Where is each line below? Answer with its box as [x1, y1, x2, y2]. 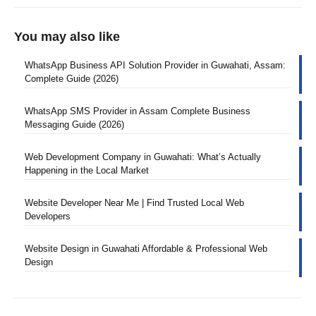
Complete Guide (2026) [25, 73, 119, 85]
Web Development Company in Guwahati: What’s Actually [25, 152, 261, 163]
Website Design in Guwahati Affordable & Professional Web [25, 243, 267, 255]
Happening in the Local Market [25, 165, 149, 176]
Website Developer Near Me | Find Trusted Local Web [25, 197, 244, 209]
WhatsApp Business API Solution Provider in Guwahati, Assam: [25, 60, 286, 71]
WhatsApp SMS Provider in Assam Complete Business [25, 106, 250, 117]
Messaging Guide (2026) [25, 119, 124, 130]
